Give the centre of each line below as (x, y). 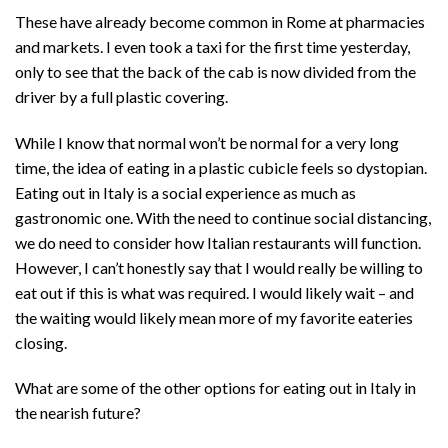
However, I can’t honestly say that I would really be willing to (219, 267)
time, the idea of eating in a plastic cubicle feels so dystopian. (221, 167)
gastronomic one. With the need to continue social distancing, (223, 217)
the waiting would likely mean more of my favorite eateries (214, 317)
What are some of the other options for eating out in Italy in (215, 388)
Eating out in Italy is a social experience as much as (185, 192)
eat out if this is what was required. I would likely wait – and (214, 292)
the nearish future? (78, 413)
